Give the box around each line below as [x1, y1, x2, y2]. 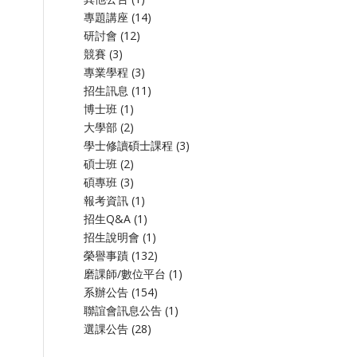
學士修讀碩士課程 [84, 138, 174, 153]
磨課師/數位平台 [84, 266, 167, 281]
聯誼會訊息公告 [84, 303, 163, 318]
